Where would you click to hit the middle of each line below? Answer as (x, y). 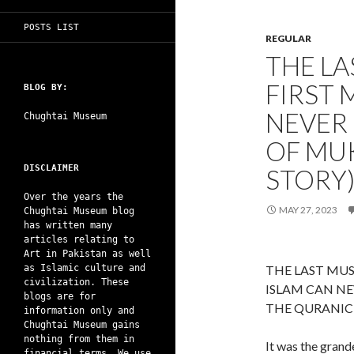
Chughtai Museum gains (82, 325)
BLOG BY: (46, 87)
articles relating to (79, 239)
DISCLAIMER (51, 168)
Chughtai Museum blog (79, 211)
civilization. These (76, 282)
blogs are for (60, 296)
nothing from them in (79, 339)
